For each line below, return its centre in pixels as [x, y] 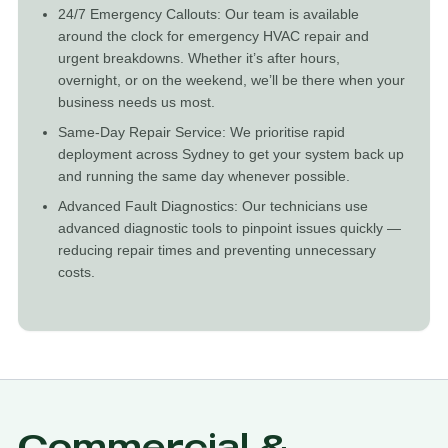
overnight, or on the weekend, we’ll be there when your [231, 80]
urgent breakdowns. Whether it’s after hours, [199, 58]
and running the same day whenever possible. [204, 176]
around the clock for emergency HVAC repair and [213, 36]
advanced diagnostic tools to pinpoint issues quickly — [229, 228]
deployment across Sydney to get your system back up [231, 154]
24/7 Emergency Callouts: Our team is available [208, 14]
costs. [76, 272]
